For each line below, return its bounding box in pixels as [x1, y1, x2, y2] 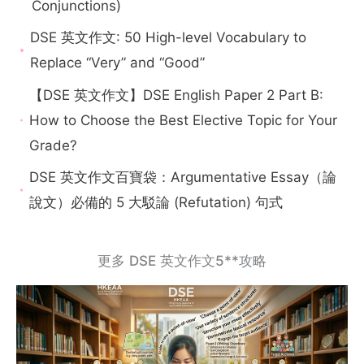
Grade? [28, 136, 77, 154]
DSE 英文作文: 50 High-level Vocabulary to [30, 29, 307, 46]
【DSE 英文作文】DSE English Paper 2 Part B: [28, 86, 323, 103]
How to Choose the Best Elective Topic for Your [28, 111, 337, 128]
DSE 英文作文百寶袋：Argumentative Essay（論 [29, 169, 337, 186]
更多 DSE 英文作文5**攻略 [97, 252, 266, 269]
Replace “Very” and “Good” [30, 54, 206, 71]
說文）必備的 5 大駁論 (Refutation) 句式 [29, 194, 284, 211]
